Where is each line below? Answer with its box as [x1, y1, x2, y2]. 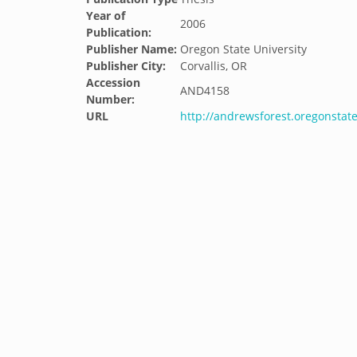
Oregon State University [180, 41, 307, 57]
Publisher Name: [86, 41, 177, 57]
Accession [86, 75, 140, 90]
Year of [86, 8, 125, 23]
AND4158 [180, 83, 229, 98]
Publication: [86, 25, 151, 40]
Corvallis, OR [180, 58, 247, 73]
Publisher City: [86, 58, 166, 73]
